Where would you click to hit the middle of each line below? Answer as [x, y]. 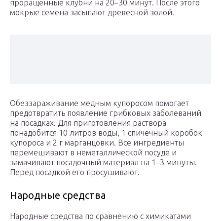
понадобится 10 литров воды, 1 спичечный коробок [106, 133]
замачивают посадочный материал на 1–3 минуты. [103, 163]
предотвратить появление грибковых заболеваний [106, 113]
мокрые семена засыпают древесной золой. [92, 13]
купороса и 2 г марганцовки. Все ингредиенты [97, 143]
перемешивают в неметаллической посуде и [93, 153]
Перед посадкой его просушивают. [75, 172]
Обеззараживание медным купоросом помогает [99, 103]
